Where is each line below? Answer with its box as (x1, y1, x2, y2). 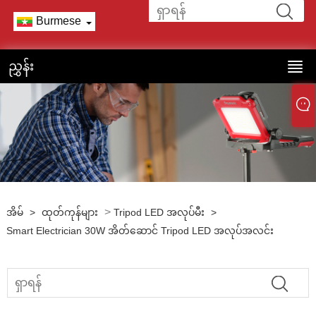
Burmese (35, 15, 81, 27)
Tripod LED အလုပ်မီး (113, 207, 205, 218)
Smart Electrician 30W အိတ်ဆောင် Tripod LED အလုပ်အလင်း (6, 225, 274, 236)
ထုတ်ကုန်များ (41, 207, 98, 218)
